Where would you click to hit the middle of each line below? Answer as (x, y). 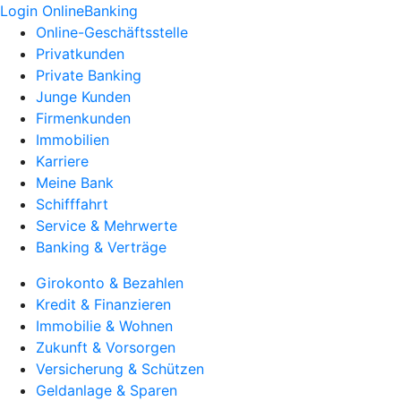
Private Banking (89, 75)
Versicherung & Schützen (120, 369)
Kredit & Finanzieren (103, 304)
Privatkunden (80, 54)
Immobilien (73, 140)
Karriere (62, 161)
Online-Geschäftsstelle (112, 32)
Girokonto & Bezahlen (110, 283)
